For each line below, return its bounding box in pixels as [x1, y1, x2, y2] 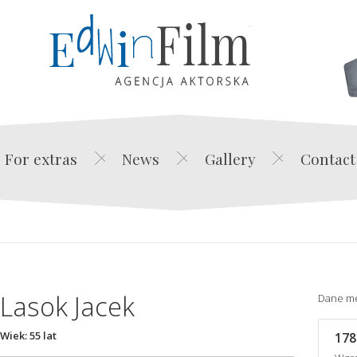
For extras [5, 148, 78, 169]
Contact [300, 148, 355, 169]
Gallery [204, 148, 256, 169]
